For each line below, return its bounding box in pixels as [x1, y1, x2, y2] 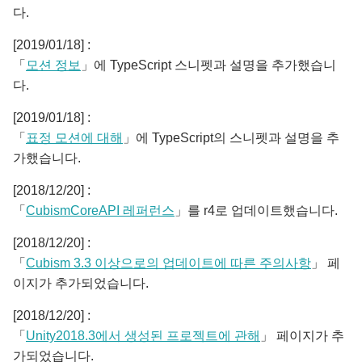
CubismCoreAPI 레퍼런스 [26, 204, 175, 217]
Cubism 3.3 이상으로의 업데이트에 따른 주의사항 [26, 256, 311, 270]
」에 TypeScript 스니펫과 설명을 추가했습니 [81, 58, 336, 72]
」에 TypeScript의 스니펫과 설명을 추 [123, 131, 339, 145]
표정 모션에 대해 [26, 131, 123, 145]
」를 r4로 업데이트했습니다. [175, 204, 338, 217]
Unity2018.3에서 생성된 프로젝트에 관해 [26, 329, 260, 343]
